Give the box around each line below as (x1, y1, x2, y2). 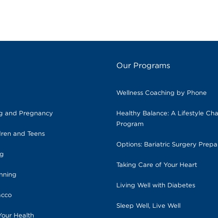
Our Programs (116, 61, 170, 70)
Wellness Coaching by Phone (116, 90, 207, 96)
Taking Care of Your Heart (116, 162, 197, 168)
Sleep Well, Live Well (116, 202, 181, 209)
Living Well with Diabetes (116, 182, 195, 189)
